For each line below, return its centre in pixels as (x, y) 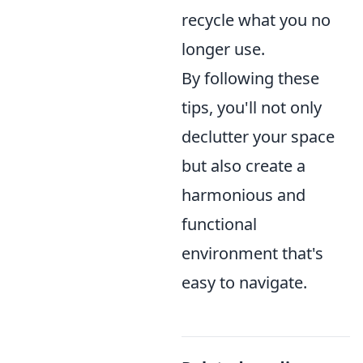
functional (219, 224)
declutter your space (258, 137)
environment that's (252, 254)
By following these (250, 79)
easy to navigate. (244, 283)
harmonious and (243, 195)
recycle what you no (256, 20)
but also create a (243, 166)
